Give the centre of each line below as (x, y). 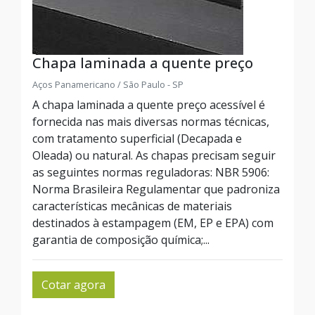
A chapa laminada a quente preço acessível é (149, 105)
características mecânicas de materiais (132, 206)
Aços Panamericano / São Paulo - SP (108, 84)
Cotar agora (73, 285)
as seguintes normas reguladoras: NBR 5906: (151, 172)
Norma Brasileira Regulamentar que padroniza (156, 189)
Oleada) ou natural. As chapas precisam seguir (154, 155)
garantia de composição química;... (121, 240)
